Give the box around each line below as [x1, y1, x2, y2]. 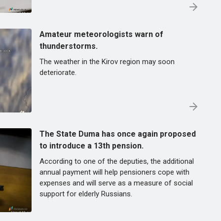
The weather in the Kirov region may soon [39, 57, 175, 66]
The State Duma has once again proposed [39, 129, 196, 139]
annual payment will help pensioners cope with [39, 168, 189, 177]
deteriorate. [39, 68, 76, 77]
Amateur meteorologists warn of [39, 30, 163, 39]
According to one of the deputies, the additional [39, 157, 194, 166]
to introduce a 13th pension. [39, 141, 144, 150]
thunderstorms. [39, 41, 98, 51]
